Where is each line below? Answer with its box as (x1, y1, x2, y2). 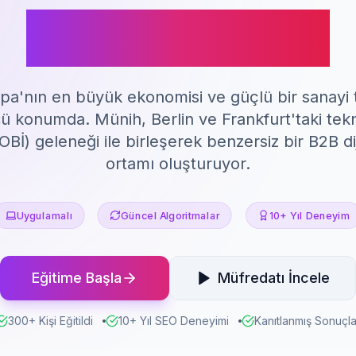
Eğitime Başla (32, 269, 122, 286)
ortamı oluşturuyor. (106, 154, 250, 173)
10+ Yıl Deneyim (269, 208, 350, 222)
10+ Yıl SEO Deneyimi (118, 314, 229, 327)
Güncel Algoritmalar (121, 208, 220, 222)
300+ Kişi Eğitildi (8, 314, 93, 327)
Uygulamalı (17, 208, 73, 222)
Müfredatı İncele (218, 269, 330, 286)
